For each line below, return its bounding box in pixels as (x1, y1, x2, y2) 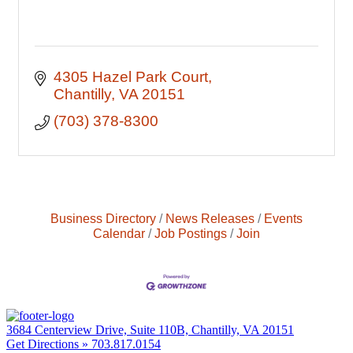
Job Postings (154, 226, 227, 240)
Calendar (93, 226, 145, 240)
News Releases (165, 211, 255, 225)
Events (264, 211, 303, 225)
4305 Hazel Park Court (53, 69, 208, 85)
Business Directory (50, 211, 156, 225)
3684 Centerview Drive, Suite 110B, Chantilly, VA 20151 (6, 323, 294, 337)
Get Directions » (6, 337, 91, 351)
